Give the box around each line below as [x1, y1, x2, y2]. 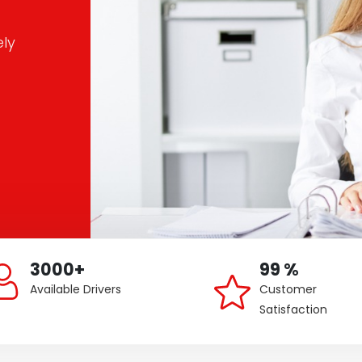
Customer [259, 281, 318, 297]
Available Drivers [29, 281, 121, 297]
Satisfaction [259, 301, 328, 318]
